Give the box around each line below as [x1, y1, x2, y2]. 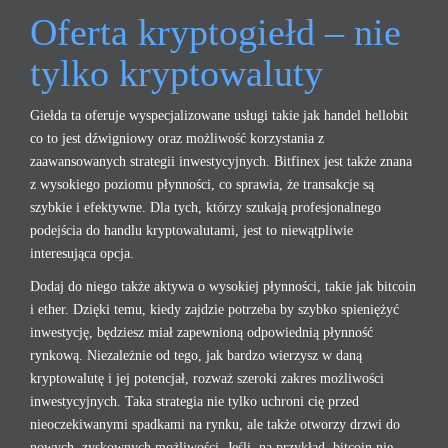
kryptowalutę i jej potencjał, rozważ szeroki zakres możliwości [30, 371, 384, 386]
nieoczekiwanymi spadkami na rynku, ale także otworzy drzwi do [30, 417, 400, 432]
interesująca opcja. [30, 246, 134, 261]
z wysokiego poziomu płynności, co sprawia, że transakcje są [30, 177, 374, 192]
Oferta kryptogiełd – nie [30, 11, 401, 53]
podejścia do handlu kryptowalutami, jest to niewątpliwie [30, 223, 353, 238]
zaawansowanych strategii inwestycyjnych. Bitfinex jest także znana [30, 154, 412, 169]
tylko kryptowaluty [30, 52, 323, 94]
